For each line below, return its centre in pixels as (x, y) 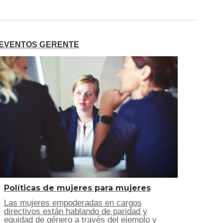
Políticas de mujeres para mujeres (77, 188)
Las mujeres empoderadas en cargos (73, 203)
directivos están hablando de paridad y (75, 211)
